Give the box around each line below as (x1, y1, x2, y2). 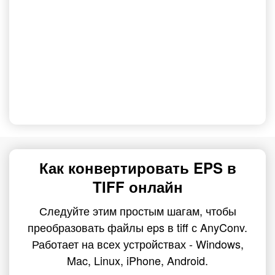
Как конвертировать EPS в (39, 157, 236, 178)
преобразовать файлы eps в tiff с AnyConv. (28, 219, 247, 235)
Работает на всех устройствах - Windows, (31, 236, 244, 252)
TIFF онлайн (92, 176, 183, 197)
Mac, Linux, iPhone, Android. (67, 252, 208, 268)
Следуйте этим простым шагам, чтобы (39, 203, 236, 219)
